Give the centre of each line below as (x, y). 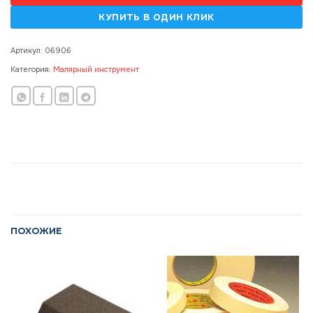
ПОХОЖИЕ (36, 231)
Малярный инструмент (96, 69)
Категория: (32, 69)
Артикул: (28, 50)
